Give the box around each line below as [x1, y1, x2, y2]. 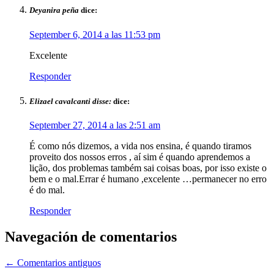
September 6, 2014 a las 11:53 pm [29, 29, 160, 40]
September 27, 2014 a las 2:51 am [29, 119, 160, 130]
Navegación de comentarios [5, 228, 177, 245]
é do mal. [29, 184, 65, 195]
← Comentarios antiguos [5, 257, 101, 268]
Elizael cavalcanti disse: [29, 96, 111, 106]
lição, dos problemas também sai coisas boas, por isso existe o [29, 162, 267, 173]
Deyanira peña [29, 6, 79, 15]
